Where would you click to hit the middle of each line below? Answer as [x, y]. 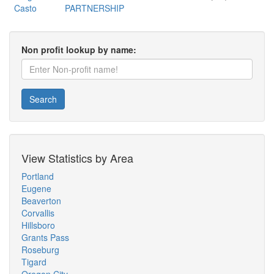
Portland [38, 176]
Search [43, 99]
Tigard [34, 262]
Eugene [36, 188]
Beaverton [41, 201]
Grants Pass [45, 237]
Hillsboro [38, 225]
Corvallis [38, 213]
